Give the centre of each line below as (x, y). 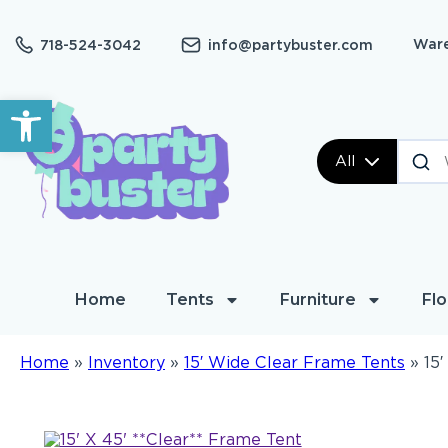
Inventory (126, 362)
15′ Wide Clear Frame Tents (294, 362)
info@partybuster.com (290, 44)
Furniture (317, 299)
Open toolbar (66, 108)
